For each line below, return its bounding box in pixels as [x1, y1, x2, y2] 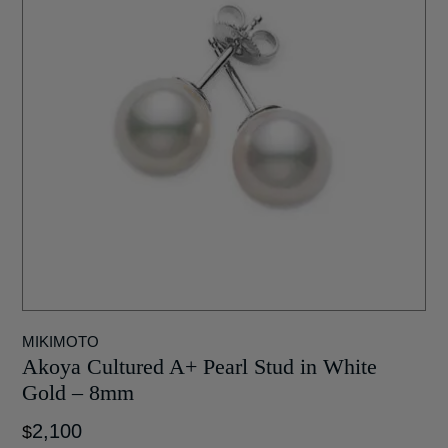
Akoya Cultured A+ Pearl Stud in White [22, 353, 378, 379]
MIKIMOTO [22, 332, 100, 350]
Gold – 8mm [22, 379, 135, 405]
